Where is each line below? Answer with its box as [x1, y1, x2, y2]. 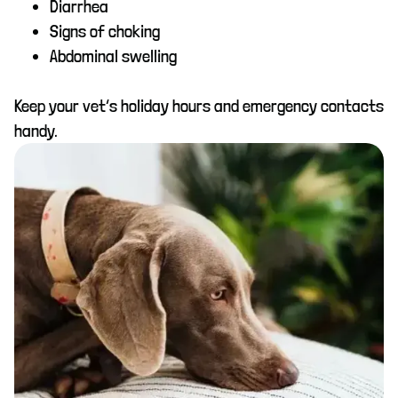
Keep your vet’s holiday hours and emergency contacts [14, 94, 384, 116]
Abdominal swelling [50, 44, 177, 67]
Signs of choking [50, 20, 160, 42]
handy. [14, 119, 58, 141]
